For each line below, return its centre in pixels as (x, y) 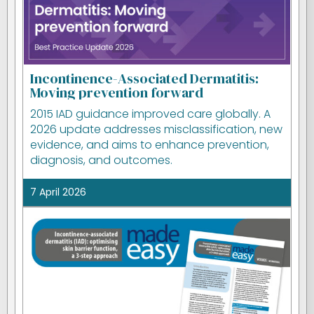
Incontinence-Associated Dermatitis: (144, 78)
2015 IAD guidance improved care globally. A (150, 114)
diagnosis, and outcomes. (101, 160)
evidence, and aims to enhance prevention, (150, 145)
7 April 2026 (58, 192)
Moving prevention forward (117, 93)
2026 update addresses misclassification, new (156, 129)
